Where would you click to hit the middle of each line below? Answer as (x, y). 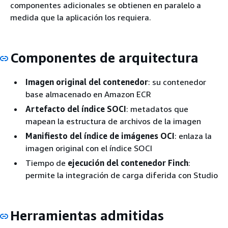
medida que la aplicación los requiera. (81, 17)
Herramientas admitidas (87, 215)
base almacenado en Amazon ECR (88, 94)
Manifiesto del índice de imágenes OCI (100, 136)
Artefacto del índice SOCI (76, 109)
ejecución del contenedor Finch (128, 163)
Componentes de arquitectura (104, 58)
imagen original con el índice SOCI (89, 148)
